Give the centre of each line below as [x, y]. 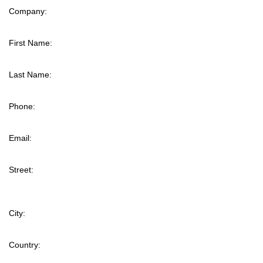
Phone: [22, 106]
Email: [20, 138]
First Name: [31, 43]
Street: [21, 170]
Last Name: [30, 75]
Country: [25, 245]
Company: [28, 11]
